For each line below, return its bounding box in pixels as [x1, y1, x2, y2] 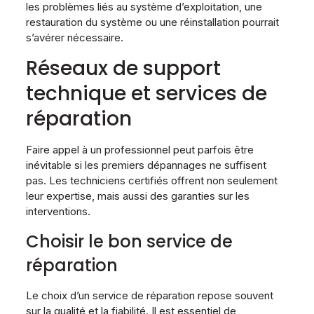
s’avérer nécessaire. [25, 30, 123, 44]
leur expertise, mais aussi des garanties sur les [25, 189, 250, 203]
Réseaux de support [25, 54, 221, 82]
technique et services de [25, 79, 267, 107]
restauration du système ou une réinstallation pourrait [25, 15, 279, 29]
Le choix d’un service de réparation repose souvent [25, 288, 273, 302]
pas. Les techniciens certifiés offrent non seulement [25, 173, 278, 187]
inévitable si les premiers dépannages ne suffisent [25, 158, 266, 172]
